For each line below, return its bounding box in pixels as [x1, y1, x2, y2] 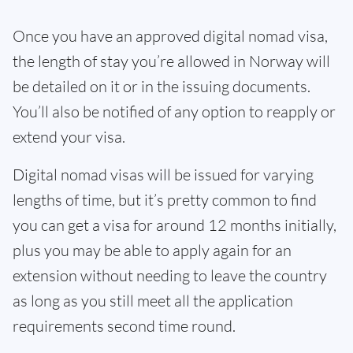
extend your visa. [13, 127, 125, 147]
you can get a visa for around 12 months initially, [13, 215, 336, 236]
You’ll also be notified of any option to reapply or [13, 102, 336, 122]
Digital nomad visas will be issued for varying [13, 165, 314, 185]
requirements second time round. [13, 316, 236, 336]
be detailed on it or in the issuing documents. [13, 76, 310, 97]
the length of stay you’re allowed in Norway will [13, 51, 330, 72]
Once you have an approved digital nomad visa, [13, 26, 328, 46]
